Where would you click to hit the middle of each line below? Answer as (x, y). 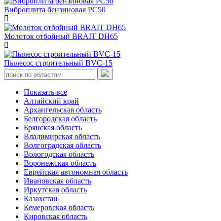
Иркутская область (55, 189)
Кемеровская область (59, 207)
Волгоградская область (62, 145)
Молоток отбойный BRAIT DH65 (61, 36)
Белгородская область (60, 118)
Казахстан (41, 198)
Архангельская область (63, 110)
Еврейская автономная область (76, 172)
